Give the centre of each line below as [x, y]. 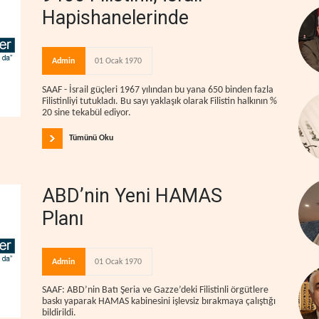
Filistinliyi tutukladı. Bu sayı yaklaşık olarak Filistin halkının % [159, 101]
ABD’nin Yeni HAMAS [132, 195]
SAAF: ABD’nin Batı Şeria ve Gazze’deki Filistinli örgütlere [155, 291]
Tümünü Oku [91, 138]
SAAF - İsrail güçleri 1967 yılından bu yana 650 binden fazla [158, 90]
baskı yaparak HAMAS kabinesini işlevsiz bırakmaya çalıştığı [159, 302]
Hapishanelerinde [115, 18]
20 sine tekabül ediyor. [87, 113]
